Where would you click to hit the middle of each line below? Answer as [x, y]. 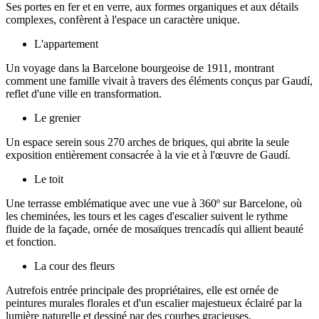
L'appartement [66, 44]
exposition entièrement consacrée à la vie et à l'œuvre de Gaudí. [148, 155]
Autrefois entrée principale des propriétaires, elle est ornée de [142, 291]
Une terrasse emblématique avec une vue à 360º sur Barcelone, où [154, 204]
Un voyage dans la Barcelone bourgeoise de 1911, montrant [140, 68]
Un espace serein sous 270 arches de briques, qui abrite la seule [147, 142]
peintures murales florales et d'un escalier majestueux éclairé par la [154, 303]
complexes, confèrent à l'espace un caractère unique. [123, 20]
